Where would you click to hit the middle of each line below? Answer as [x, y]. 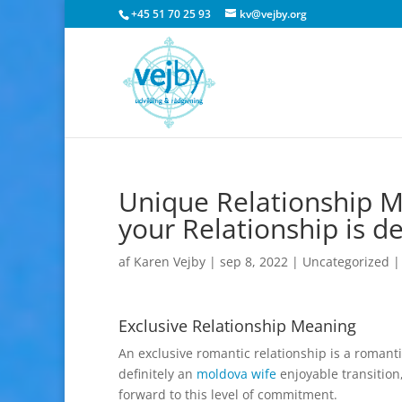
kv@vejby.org [273, 14]
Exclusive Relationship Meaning [237, 326]
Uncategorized [346, 262]
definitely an [157, 374]
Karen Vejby [170, 262]
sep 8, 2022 [254, 262]
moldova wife [236, 374]
